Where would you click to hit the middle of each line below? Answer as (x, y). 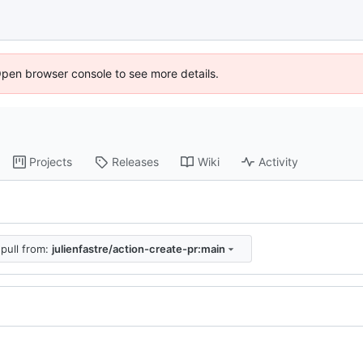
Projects (51, 162)
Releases (136, 162)
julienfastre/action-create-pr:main (138, 248)
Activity (279, 162)
